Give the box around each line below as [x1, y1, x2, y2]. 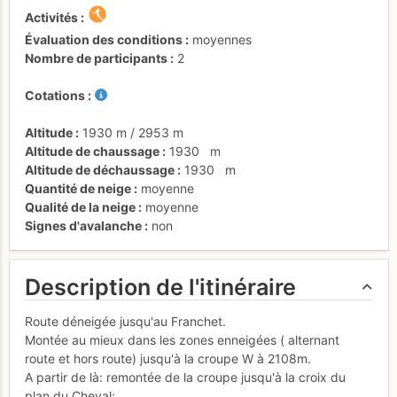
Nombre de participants [25, 50, 167, 66]
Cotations [25, 87, 85, 103]
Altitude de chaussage [25, 143, 160, 159]
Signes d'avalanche [25, 217, 142, 233]
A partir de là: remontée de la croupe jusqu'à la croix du [25, 369, 346, 385]
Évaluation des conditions [25, 31, 183, 47]
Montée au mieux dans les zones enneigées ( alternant [25, 331, 339, 347]
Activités [25, 9, 78, 25]
